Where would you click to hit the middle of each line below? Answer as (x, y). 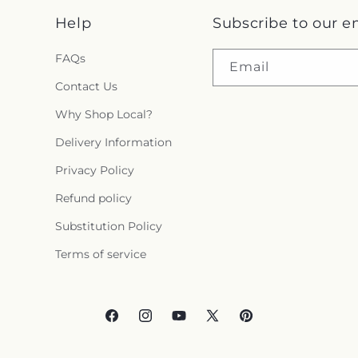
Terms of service (100, 254)
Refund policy (93, 198)
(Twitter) (228, 339)
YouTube (194, 322)
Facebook (130, 322)
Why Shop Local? (103, 114)
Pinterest (263, 322)
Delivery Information (113, 142)
